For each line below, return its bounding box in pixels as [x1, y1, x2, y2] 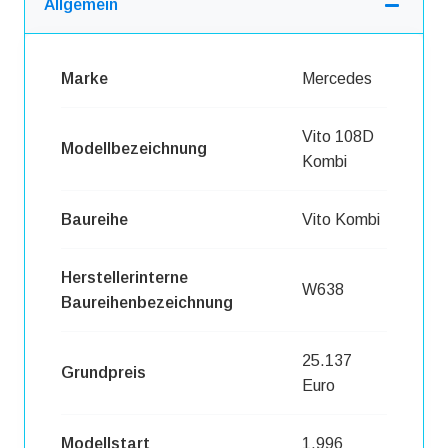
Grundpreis [61, 363, 146, 381]
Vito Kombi [302, 210, 380, 228]
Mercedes [302, 69, 372, 87]
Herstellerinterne [61, 268, 188, 286]
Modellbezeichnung [61, 139, 207, 157]
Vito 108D [302, 127, 374, 145]
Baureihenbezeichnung [61, 293, 233, 311]
